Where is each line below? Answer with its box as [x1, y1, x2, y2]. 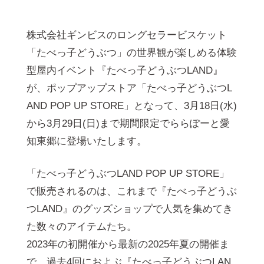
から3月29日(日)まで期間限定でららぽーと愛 [26, 118, 230, 130]
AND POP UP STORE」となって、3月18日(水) [26, 100, 237, 112]
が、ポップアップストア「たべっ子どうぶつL [26, 82, 232, 94]
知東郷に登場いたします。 [26, 136, 147, 147]
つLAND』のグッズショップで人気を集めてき [26, 203, 233, 215]
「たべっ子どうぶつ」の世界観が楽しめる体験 [26, 47, 237, 59]
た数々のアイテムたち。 [26, 221, 137, 233]
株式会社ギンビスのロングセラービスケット [26, 29, 227, 41]
